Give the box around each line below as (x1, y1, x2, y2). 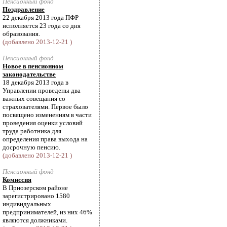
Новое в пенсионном (3, 62, 63, 70)
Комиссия (3, 176, 31, 183)
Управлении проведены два (3, 87, 81, 94)
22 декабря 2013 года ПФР (3, 14, 79, 21)
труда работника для (3, 127, 61, 135)
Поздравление (3, 6, 45, 13)
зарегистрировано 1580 (3, 192, 70, 200)
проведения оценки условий (3, 119, 83, 127)
